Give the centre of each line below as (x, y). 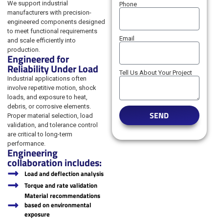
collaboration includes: (55, 163)
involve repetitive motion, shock (52, 88)
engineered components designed (56, 22)
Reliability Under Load (53, 69)
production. (24, 50)
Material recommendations (62, 196)
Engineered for (38, 59)
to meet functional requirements (52, 31)
